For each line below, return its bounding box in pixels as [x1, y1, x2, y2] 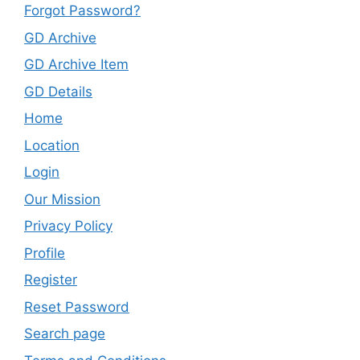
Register [24, 272, 77, 288]
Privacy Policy [24, 218, 112, 235]
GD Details [24, 83, 92, 100]
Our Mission [24, 190, 100, 207]
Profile [24, 244, 65, 261]
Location [24, 137, 80, 153]
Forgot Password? [24, 2, 141, 19]
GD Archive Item [24, 56, 129, 73]
